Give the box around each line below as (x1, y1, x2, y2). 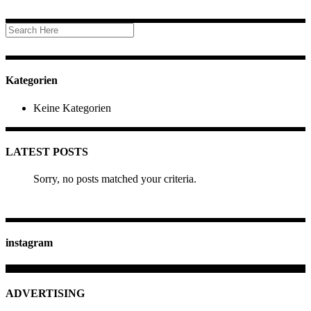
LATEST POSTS (6, 145, 88, 158)
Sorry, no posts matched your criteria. (33, 173, 196, 185)
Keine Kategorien (33, 101, 111, 114)
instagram (6, 237, 53, 249)
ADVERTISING (6, 287, 85, 299)
